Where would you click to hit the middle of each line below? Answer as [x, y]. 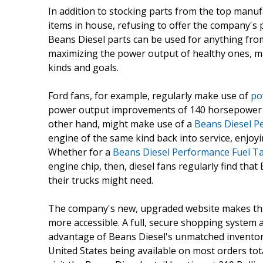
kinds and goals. [83, 67]
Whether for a [80, 152]
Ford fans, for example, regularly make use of [149, 95]
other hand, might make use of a [121, 124]
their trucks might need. [101, 180]
